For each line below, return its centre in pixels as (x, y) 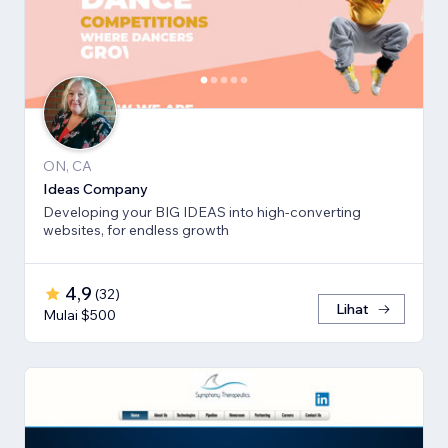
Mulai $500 (79, 314)
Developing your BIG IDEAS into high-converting (202, 211)
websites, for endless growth (136, 229)
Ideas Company (95, 188)
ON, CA (67, 165)
